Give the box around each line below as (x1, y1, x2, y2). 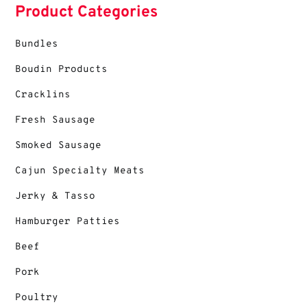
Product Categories (15, 2, 158, 23)
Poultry (15, 291, 59, 304)
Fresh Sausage (15, 114, 96, 126)
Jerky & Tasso (15, 190, 96, 202)
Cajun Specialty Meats (15, 164, 145, 177)
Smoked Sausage (15, 139, 102, 151)
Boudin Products (15, 63, 108, 75)
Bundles (15, 38, 59, 50)
